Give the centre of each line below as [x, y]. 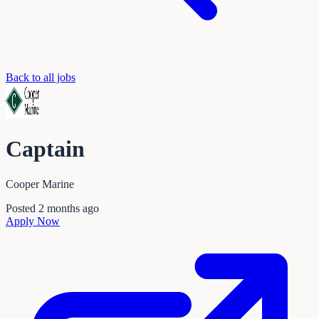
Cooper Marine [40, 184]
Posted [22, 208]
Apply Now [33, 221]
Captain [45, 149]
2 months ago [69, 208]
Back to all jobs [41, 77]
